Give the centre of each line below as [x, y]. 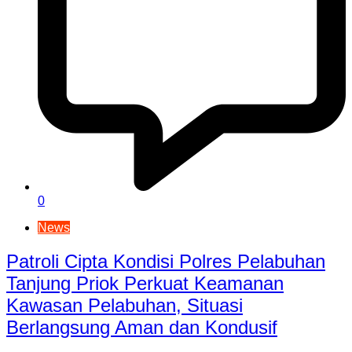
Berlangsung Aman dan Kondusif [142, 328]
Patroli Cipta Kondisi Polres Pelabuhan [166, 262]
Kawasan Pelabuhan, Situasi [125, 306]
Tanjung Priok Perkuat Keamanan [145, 284]
